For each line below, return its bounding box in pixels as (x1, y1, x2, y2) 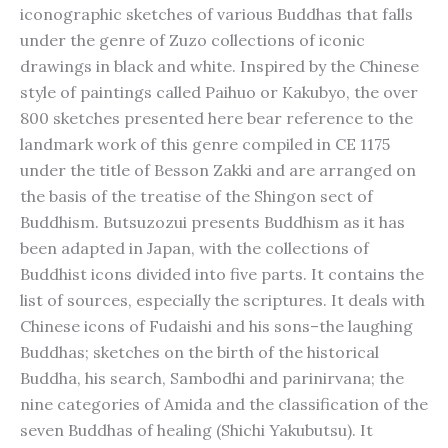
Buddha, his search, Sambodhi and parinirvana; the (20, 368, 404, 388)
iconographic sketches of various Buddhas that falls (20, 4, 413, 24)
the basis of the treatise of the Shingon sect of (20, 186, 373, 206)
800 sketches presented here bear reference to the (20, 108, 413, 128)
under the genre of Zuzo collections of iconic (20, 30, 365, 50)
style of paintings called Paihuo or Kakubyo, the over (20, 82, 418, 102)
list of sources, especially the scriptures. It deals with (20, 290, 425, 310)
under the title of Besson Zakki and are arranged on (20, 160, 416, 180)
